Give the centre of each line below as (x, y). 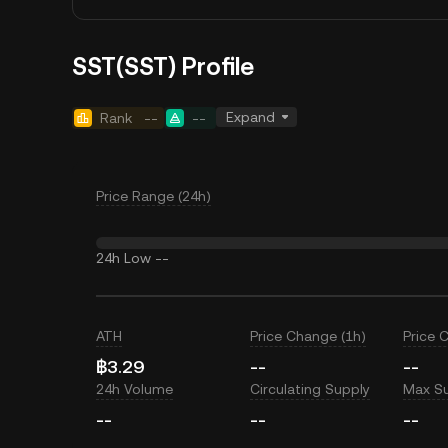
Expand (250, 117)
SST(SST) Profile (163, 67)
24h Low (123, 258)
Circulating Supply (309, 389)
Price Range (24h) (153, 196)
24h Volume (134, 389)
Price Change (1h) (307, 336)
